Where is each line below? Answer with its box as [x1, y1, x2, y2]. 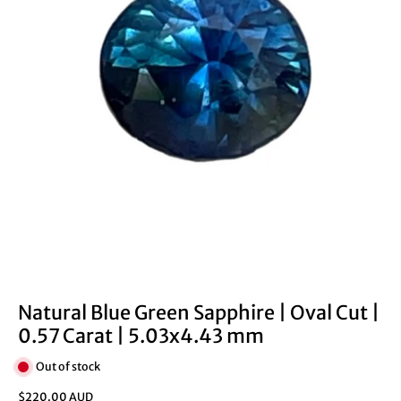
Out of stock [36, 360, 100, 374]
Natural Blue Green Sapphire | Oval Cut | [18, 301, 380, 326]
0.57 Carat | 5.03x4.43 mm [18, 324, 264, 349]
